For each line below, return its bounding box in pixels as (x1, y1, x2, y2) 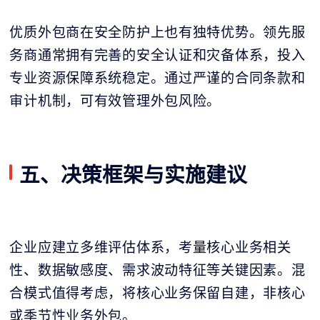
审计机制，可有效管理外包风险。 (9, 91, 221, 111)
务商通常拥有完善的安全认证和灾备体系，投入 (9, 46, 306, 65)
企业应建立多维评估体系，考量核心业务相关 (9, 238, 291, 257)
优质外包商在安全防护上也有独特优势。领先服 (9, 23, 306, 42)
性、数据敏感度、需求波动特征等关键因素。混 (9, 261, 306, 280)
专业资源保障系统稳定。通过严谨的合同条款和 (9, 69, 306, 88)
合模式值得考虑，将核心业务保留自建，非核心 (9, 284, 306, 303)
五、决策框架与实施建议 (19, 160, 248, 189)
